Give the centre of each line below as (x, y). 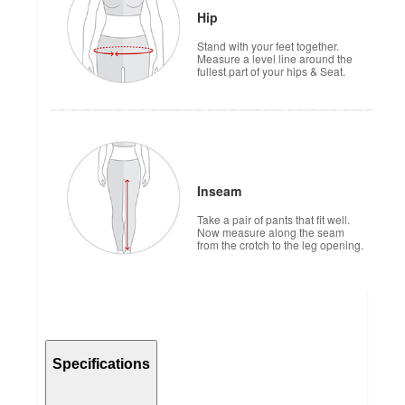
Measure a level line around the (275, 58)
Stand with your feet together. (268, 45)
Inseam (219, 190)
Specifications (101, 364)
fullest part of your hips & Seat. (271, 71)
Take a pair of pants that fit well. (273, 219)
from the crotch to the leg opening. (280, 244)
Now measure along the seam (271, 231)
